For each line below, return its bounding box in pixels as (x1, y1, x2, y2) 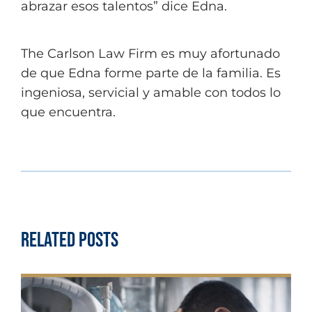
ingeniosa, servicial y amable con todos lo (21, 85, 281, 100)
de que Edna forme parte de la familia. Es (21, 65, 281, 81)
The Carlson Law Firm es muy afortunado (21, 46, 280, 61)
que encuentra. (21, 104, 116, 120)
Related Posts (21, 228, 118, 253)
